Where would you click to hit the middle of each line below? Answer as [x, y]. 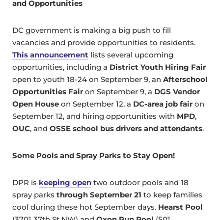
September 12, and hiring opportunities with [95, 116]
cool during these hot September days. [85, 207]
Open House [36, 104]
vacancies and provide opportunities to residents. [104, 43]
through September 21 [99, 195]
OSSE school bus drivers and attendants [126, 129]
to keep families [172, 195]
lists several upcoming [131, 55]
